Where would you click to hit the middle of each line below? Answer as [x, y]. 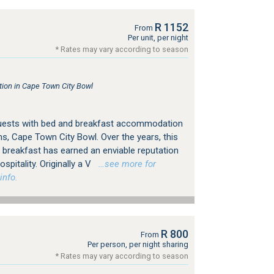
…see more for [124, 164]
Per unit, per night [158, 38]
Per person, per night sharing [138, 244]
